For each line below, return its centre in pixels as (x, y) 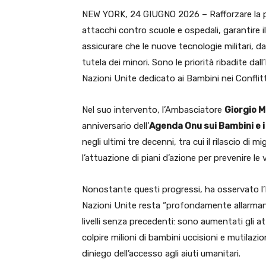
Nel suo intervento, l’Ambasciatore (153, 110)
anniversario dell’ (115, 126)
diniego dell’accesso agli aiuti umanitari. (161, 254)
